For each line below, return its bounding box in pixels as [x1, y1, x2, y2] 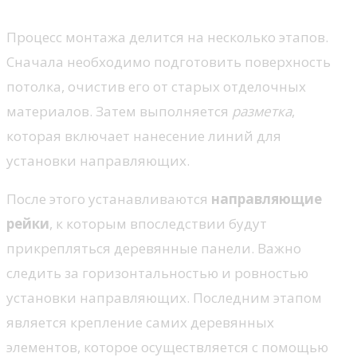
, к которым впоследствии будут [49, 214, 267, 233]
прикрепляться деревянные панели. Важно [6, 238, 301, 257]
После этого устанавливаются [6, 189, 211, 208]
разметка [232, 101, 292, 120]
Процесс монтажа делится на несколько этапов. [6, 27, 328, 46]
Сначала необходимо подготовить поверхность [6, 52, 331, 71]
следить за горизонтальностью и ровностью [6, 263, 308, 282]
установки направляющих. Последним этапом [6, 288, 322, 307]
